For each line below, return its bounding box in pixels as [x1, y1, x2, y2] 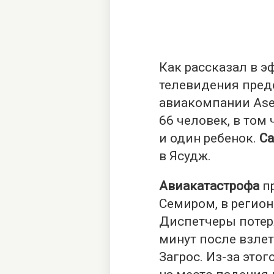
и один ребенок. [159, 131, 259, 146]
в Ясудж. [159, 149, 211, 163]
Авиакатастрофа [159, 179, 259, 193]
